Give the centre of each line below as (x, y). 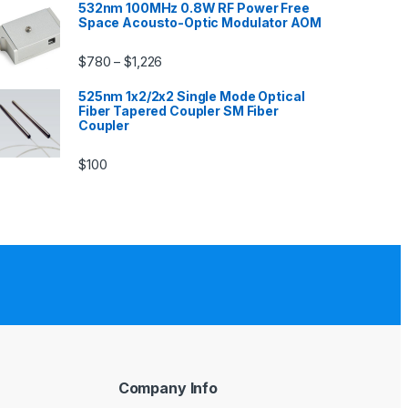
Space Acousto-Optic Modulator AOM (200, 22)
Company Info (168, 388)
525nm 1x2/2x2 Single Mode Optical (192, 97)
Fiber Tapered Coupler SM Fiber (178, 111)
